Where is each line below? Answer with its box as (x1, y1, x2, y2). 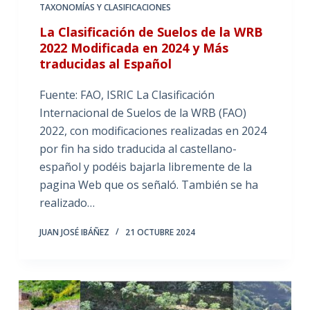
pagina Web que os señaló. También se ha (39, 176, 258, 192)
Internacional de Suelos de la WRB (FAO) (39, 104, 246, 120)
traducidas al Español (39, 55, 172, 72)
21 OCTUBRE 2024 (125, 226, 195, 238)
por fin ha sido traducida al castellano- (39, 140, 237, 156)
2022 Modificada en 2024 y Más (39, 39, 228, 56)
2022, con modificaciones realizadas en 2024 (39, 122, 266, 138)
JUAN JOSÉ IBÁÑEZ (39, 226, 109, 238)
